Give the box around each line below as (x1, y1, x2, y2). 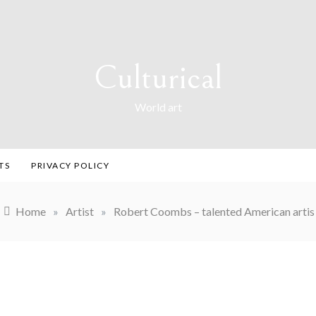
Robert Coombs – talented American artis (114, 205, 315, 218)
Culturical (94, 59, 222, 97)
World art (134, 100, 182, 114)
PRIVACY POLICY (31, 160, 109, 171)
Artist (66, 205, 94, 218)
